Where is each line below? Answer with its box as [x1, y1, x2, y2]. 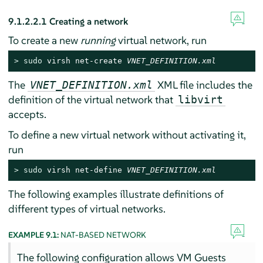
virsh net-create [42, 56, 127, 66]
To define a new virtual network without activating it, [8, 128, 246, 142]
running [80, 33, 116, 48]
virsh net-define [42, 166, 127, 175]
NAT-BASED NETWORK [60, 230, 146, 241]
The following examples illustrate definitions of [8, 187, 224, 201]
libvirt [177, 93, 223, 106]
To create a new [8, 33, 80, 48]
